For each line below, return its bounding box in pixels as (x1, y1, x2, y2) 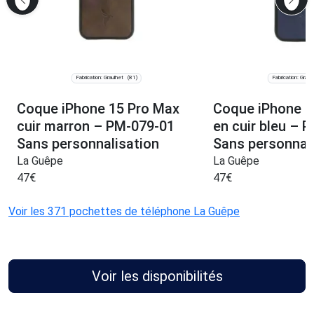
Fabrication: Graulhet (75, 74, 123, 81)
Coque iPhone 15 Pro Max (17, 100, 179, 118)
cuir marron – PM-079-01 (17, 118, 175, 135)
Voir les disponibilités (91, 268, 223, 285)
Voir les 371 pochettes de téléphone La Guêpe (8, 205, 240, 219)
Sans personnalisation (17, 135, 159, 153)
